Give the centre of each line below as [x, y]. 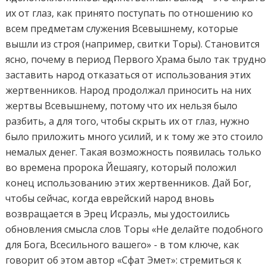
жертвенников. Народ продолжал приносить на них [129, 91]
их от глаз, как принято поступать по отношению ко [129, 13]
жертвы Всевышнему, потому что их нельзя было [122, 106]
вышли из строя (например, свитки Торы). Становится [133, 44]
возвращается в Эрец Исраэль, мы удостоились [118, 214]
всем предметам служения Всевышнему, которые [122, 29]
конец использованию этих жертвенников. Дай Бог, [129, 183]
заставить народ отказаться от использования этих [128, 75]
